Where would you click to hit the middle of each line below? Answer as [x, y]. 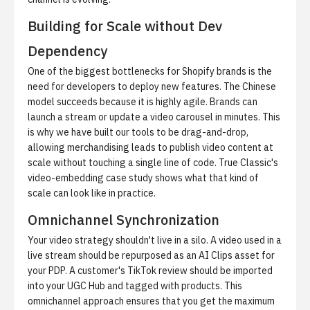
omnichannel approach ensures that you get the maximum [151, 301]
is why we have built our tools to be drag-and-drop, [138, 132]
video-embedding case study [90, 178]
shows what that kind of [206, 178]
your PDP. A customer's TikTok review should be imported [150, 271]
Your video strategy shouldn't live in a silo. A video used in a [155, 240]
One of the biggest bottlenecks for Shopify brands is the [150, 71]
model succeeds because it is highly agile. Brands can [143, 102]
